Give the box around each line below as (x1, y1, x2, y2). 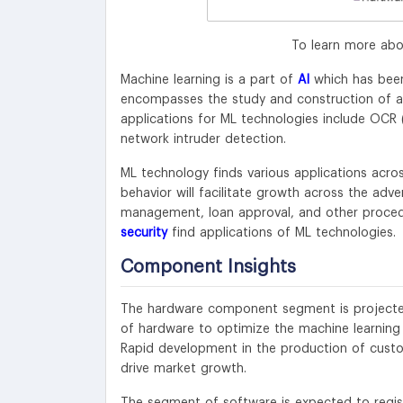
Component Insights (121, 257, 296, 276)
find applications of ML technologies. (167, 226, 396, 239)
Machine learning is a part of (121, 73, 298, 86)
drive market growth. (121, 362, 246, 375)
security (121, 226, 167, 239)
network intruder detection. (121, 132, 286, 146)
